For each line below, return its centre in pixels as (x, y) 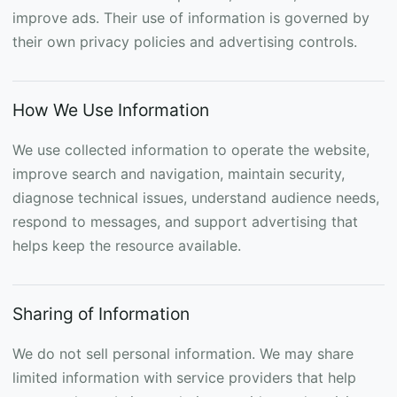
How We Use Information (111, 110)
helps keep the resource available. (127, 245)
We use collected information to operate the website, (191, 150)
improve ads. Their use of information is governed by (191, 18)
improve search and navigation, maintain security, (179, 174)
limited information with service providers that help (184, 378)
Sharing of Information (101, 314)
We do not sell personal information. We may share (183, 354)
